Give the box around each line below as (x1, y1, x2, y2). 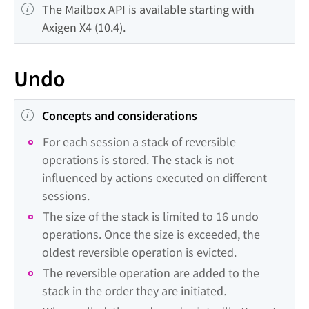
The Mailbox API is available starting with (42, 1, 255, 17)
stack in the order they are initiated (42, 283, 223, 299)
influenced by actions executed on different (42, 170, 267, 186)
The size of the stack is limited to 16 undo (43, 208, 259, 224)
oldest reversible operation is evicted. (42, 244, 237, 260)
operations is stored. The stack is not (42, 152, 234, 168)
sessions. (42, 188, 90, 203)
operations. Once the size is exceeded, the (42, 226, 260, 242)
